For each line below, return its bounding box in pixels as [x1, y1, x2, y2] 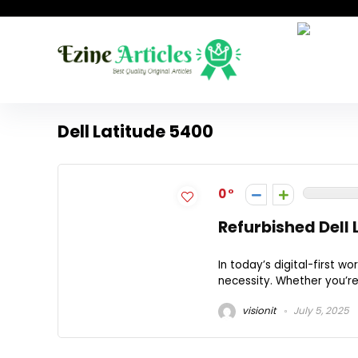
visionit [240, 303, 276, 317]
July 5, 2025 [291, 303, 349, 317]
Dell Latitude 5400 [58, 120, 213, 143]
